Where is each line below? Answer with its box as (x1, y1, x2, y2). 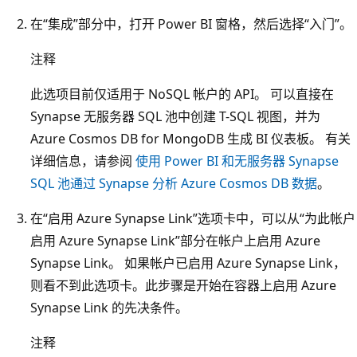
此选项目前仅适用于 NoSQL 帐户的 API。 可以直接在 (30, 84, 334, 103)
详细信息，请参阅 (30, 151, 135, 170)
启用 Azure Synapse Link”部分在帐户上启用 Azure (30, 231, 320, 249)
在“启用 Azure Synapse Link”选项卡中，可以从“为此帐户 (30, 209, 355, 227)
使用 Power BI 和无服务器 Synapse (135, 151, 339, 170)
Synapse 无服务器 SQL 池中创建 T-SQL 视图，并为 (30, 107, 320, 125)
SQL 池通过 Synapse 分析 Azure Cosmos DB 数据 (30, 174, 317, 192)
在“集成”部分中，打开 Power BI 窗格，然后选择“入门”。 (30, 14, 352, 33)
